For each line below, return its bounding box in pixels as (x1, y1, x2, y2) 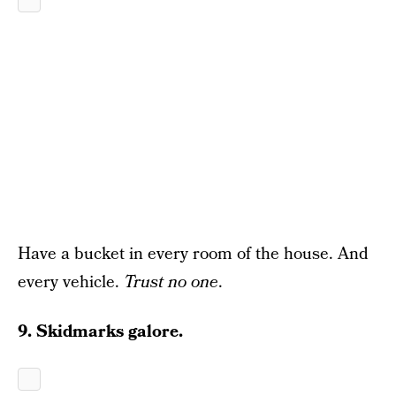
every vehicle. (18, 270, 124, 294)
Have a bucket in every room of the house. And (18, 242, 369, 266)
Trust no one (124, 270, 218, 294)
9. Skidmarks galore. (18, 320, 183, 344)
